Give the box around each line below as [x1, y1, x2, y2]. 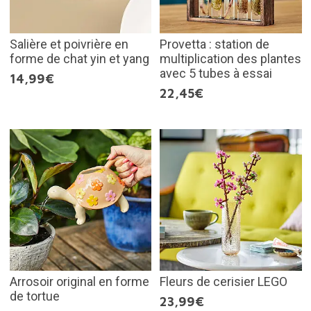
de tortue [9, 289, 60, 304]
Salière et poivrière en [9, 36, 128, 51]
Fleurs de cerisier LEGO [160, 274, 287, 289]
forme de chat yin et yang [9, 51, 149, 66]
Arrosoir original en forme [9, 274, 149, 289]
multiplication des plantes [160, 51, 301, 66]
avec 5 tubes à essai [160, 65, 272, 81]
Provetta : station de [160, 36, 269, 51]
